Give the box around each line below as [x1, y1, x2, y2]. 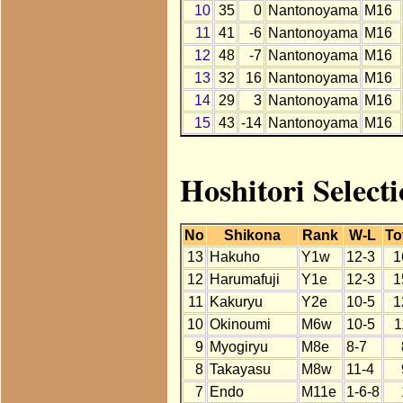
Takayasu [209, 362, 271, 378]
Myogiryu [209, 339, 268, 355]
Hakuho [209, 249, 260, 265]
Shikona [223, 228, 281, 244]
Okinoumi [209, 317, 271, 333]
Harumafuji [209, 272, 280, 288]
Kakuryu [209, 294, 263, 310]
